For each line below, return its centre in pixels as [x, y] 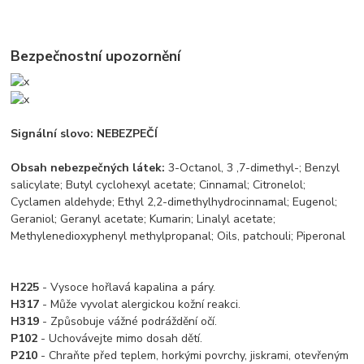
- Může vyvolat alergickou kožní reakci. [140, 305]
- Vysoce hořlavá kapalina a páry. [128, 288]
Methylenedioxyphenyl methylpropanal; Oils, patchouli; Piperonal [178, 236]
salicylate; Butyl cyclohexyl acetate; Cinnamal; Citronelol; [158, 185]
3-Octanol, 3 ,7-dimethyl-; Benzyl [253, 168]
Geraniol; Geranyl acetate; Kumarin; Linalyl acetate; [143, 219]
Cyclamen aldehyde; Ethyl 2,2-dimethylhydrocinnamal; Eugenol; [174, 202]
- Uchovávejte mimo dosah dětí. [120, 339]
